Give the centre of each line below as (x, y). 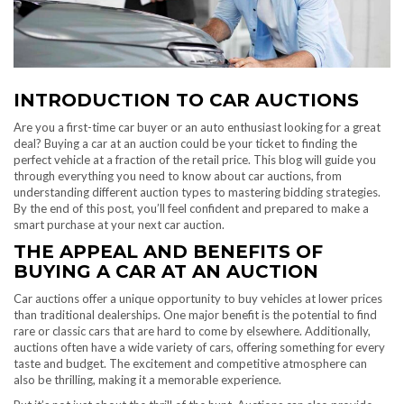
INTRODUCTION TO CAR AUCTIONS (186, 101)
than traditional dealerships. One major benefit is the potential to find (195, 315)
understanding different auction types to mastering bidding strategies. (197, 193)
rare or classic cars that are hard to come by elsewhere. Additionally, (192, 331)
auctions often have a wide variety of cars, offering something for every (199, 348)
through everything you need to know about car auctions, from (178, 176)
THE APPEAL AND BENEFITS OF (168, 252)
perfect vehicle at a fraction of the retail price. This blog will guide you (195, 160)
